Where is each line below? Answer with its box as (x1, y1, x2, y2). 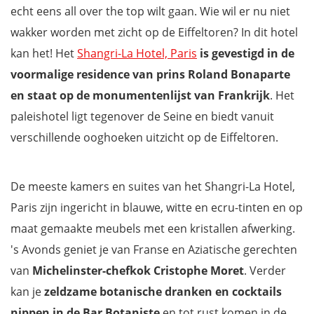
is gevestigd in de (200, 45, 294, 61)
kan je (11, 283, 44, 299)
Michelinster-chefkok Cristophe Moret (32, 262, 244, 278)
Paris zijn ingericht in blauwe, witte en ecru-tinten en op (11, 199, 303, 215)
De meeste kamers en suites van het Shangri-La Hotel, (11, 178, 295, 194)
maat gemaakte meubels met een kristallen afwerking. (11, 220, 295, 236)
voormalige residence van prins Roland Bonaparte (11, 66, 290, 82)
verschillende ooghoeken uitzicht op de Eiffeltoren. (11, 129, 278, 145)
